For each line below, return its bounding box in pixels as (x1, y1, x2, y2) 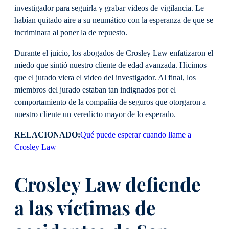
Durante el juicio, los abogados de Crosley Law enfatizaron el (14, 48, 213, 58)
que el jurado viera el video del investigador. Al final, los (14, 73, 196, 82)
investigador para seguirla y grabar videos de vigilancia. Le (14, 3, 204, 13)
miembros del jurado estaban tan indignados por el (14, 85, 176, 95)
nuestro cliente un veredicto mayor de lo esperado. (14, 109, 178, 119)
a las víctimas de (14, 195, 156, 220)
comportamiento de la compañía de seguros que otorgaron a (14, 97, 206, 107)
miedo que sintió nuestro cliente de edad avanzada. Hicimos (14, 60, 207, 70)
